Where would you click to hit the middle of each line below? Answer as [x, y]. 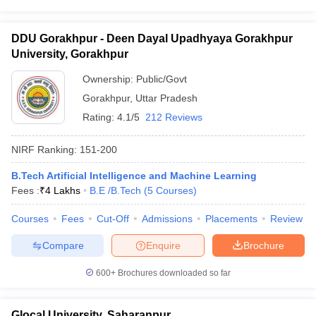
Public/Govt [162, 79]
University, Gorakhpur [70, 54]
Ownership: [109, 79]
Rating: [100, 117]
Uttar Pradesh [166, 98]
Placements [231, 219]
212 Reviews [174, 117]
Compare [63, 245]
